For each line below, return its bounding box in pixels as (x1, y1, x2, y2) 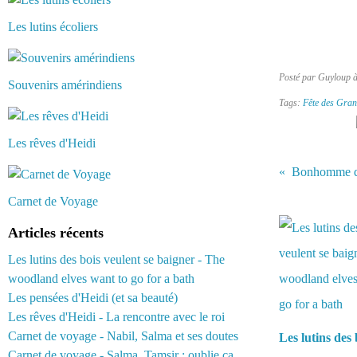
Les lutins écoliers (8, 20, 98, 33)
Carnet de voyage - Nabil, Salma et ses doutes (8, 329, 238, 343)
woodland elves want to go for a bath (8, 272, 194, 285)
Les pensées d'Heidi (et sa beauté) (8, 291, 178, 304)
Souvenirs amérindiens (8, 78, 122, 92)
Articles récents (8, 225, 104, 241)
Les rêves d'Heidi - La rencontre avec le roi (8, 310, 225, 324)
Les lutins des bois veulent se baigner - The (8, 253, 225, 266)
